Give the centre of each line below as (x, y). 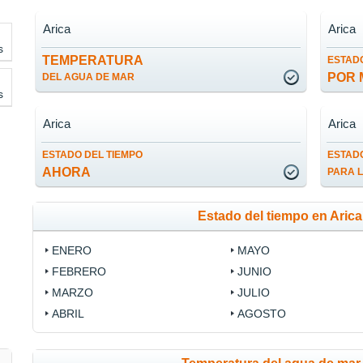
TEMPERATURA (93, 61)
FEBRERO (79, 272)
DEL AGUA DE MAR (89, 77)
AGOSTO (261, 314)
